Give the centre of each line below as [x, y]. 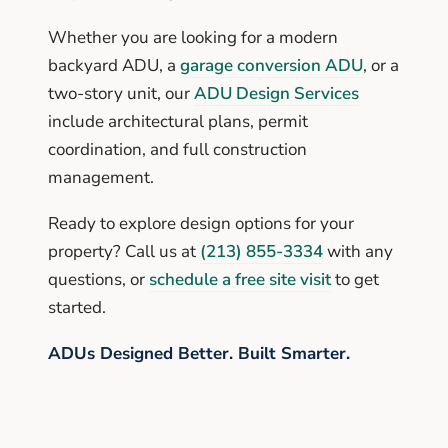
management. [101, 177]
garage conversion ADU [271, 65]
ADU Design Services [276, 93]
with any [358, 251]
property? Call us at [124, 251]
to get [355, 279]
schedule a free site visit [240, 279]
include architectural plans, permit [178, 121]
